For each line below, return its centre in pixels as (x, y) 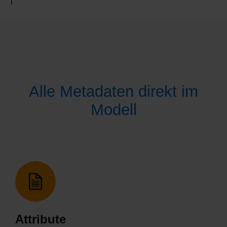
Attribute (41, 219)
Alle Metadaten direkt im (113, 91)
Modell (113, 109)
